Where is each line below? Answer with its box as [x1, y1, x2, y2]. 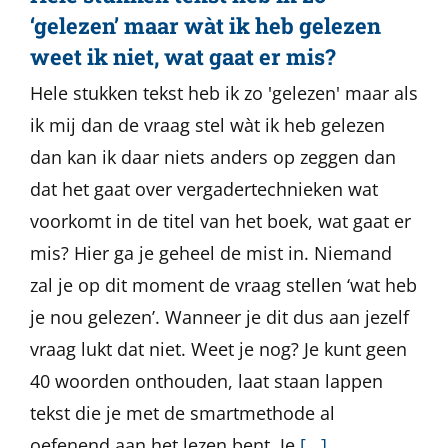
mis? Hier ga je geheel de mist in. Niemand [30, 241, 392, 265]
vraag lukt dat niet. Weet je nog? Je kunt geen [30, 337, 407, 361]
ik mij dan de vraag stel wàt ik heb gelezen [30, 113, 385, 137]
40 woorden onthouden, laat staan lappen [30, 369, 383, 393]
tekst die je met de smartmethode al [30, 401, 335, 425]
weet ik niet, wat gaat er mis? [30, 42, 336, 71]
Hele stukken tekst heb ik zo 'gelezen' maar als [30, 81, 418, 105]
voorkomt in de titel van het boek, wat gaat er [30, 209, 411, 233]
